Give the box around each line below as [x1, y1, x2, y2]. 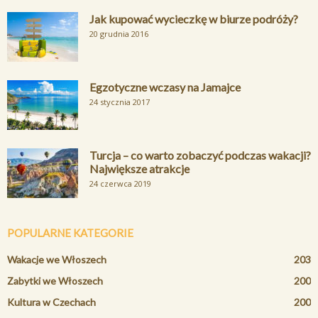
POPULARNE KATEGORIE [7, 226, 133, 239]
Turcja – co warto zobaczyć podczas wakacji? [89, 148, 311, 162]
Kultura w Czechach [7, 295, 96, 308]
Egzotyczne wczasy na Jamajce [89, 79, 241, 94]
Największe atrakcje [89, 161, 190, 175]
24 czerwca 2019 [89, 177, 151, 189]
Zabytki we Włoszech [7, 274, 103, 287]
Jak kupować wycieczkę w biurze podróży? [89, 11, 298, 26]
